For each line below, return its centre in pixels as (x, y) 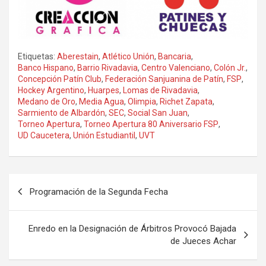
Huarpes (104, 90)
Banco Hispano (46, 67)
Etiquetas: (37, 56)
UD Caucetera (44, 135)
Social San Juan (158, 113)
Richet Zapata (186, 101)
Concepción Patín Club (60, 79)
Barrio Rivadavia (107, 67)
